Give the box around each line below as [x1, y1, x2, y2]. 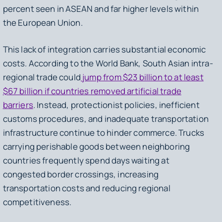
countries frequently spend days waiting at [2, 154, 169, 166]
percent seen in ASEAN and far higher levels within [2, 3, 199, 15]
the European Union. [2, 17, 84, 29]
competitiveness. [2, 196, 72, 208]
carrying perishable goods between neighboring [2, 140, 190, 152]
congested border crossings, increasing [2, 168, 159, 180]
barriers [2, 99, 33, 111]
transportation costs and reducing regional [2, 182, 170, 194]
